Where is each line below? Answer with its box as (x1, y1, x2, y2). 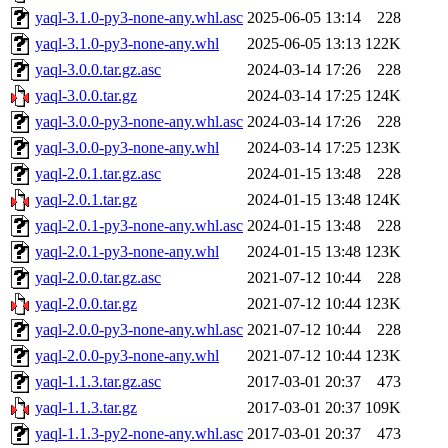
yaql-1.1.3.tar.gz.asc (35, 373, 161, 391)
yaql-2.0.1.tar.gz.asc (35, 165, 161, 183)
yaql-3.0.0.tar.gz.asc (35, 61, 161, 79)
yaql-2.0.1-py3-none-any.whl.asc (35, 217, 243, 235)
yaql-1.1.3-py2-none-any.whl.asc (35, 425, 243, 443)
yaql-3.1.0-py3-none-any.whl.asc (35, 9, 243, 27)
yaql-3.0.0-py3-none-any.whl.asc (35, 113, 243, 131)
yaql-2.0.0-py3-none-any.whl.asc (35, 321, 243, 339)
